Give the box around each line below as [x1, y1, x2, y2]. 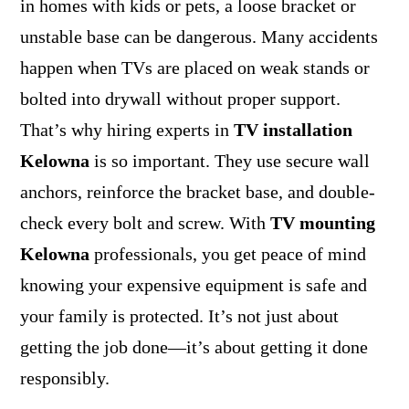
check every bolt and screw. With [19, 212, 270, 233]
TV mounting [269, 212, 375, 233]
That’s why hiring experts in [19, 119, 234, 140]
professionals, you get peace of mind [89, 243, 366, 264]
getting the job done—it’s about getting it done [19, 336, 368, 357]
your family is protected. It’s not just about [19, 305, 339, 326]
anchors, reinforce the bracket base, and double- [19, 181, 375, 202]
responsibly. [19, 367, 110, 388]
